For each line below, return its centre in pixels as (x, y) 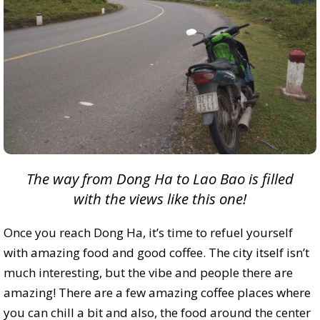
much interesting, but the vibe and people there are (148, 273)
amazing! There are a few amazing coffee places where (157, 293)
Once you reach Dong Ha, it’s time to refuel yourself (148, 233)
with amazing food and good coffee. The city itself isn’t (156, 253)
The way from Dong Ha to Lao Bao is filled (160, 179)
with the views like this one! (160, 199)
